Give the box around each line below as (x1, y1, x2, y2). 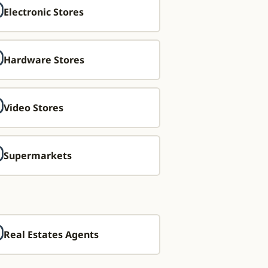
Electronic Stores (4, 5, 84, 19)
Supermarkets (4, 149, 72, 162)
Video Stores (4, 101, 63, 114)
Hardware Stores (4, 53, 84, 66)
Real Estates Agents (4, 228, 99, 241)
